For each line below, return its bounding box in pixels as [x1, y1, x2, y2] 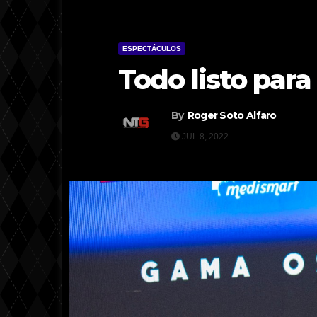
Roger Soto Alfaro [187, 109, 277, 122]
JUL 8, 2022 [180, 132, 229, 142]
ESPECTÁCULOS [122, 45, 181, 52]
